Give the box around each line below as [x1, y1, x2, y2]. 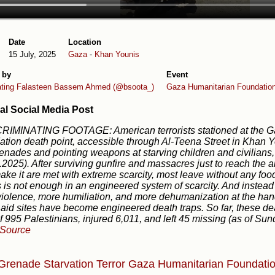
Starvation [44, 258, 96, 271]
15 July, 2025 [9, 49, 56, 59]
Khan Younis [95, 49, 139, 59]
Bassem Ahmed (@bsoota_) [54, 82, 154, 91]
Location [68, 37, 101, 47]
